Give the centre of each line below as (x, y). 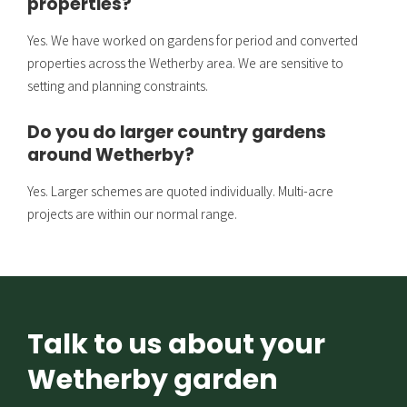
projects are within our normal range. (132, 214)
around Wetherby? (111, 155)
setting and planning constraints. (118, 85)
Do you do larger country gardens (177, 133)
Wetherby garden (153, 380)
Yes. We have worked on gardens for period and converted (193, 40)
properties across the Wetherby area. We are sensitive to (185, 62)
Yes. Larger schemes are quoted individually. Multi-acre (180, 191)
